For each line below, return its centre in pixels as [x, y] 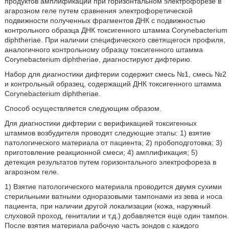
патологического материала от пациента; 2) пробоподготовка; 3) [113, 142]
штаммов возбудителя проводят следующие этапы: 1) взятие [107, 133]
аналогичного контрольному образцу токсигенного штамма [104, 49]
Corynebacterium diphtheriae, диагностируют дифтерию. [98, 59]
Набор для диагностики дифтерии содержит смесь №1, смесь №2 [115, 74]
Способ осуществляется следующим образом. [83, 108]
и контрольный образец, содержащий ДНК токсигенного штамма [113, 84]
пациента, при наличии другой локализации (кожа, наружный [107, 206]
